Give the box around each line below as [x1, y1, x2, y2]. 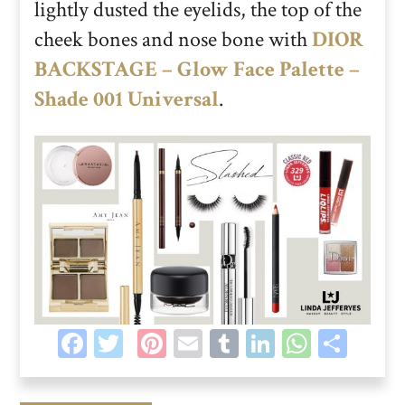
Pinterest [166, 325, 284, 363]
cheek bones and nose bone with [34, 24, 312, 53]
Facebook [87, 325, 208, 363]
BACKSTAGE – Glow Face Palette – [34, 54, 360, 83]
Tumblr [239, 325, 331, 363]
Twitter [123, 325, 217, 363]
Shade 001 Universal [34, 84, 219, 113]
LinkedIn [275, 325, 384, 363]
